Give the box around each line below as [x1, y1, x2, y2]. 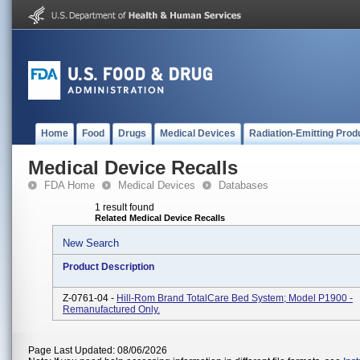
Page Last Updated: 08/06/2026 [28, 345, 167, 356]
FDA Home [44, 179, 95, 191]
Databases [219, 179, 268, 191]
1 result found [95, 202, 154, 213]
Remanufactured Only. [63, 304, 160, 315]
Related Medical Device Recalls [95, 213, 225, 223]
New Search [63, 237, 119, 249]
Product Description [63, 261, 154, 272]
